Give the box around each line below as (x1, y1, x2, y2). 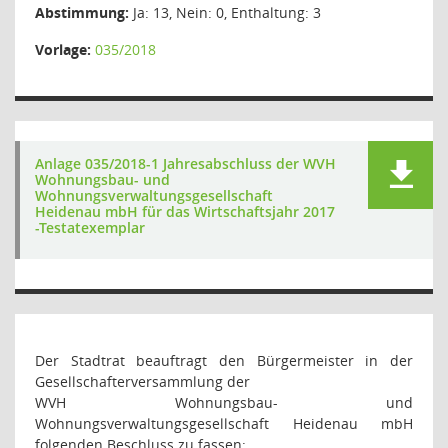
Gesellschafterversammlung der (35, 372, 250, 391)
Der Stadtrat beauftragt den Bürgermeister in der (35, 351, 413, 370)
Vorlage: (35, 40, 91, 59)
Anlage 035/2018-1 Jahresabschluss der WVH (35, 154, 336, 173)
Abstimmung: (35, 3, 129, 22)
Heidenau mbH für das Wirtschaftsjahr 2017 (35, 202, 335, 221)
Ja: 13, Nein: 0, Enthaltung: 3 (129, 3, 321, 22)
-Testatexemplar (35, 218, 145, 237)
